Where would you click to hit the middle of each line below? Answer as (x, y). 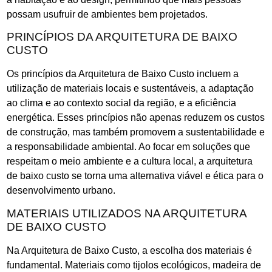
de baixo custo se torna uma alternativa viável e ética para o (135, 176)
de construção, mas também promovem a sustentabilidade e (136, 132)
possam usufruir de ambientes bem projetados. (107, 14)
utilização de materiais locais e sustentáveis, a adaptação (130, 89)
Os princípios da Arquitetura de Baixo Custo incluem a (123, 74)
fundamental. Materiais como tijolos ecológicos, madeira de (134, 265)
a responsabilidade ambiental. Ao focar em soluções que (128, 147)
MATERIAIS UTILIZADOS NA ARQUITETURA (127, 213)
